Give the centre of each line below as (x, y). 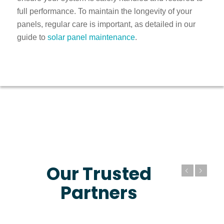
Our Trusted (99, 173)
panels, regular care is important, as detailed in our (106, 24)
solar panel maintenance (91, 37)
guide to (32, 37)
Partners (99, 192)
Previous (151, 170)
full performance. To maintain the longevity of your (104, 11)
